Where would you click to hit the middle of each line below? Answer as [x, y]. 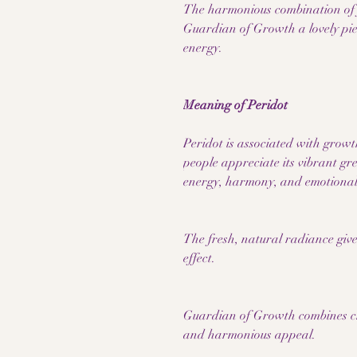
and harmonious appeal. [249, 335]
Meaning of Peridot [235, 105]
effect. [199, 258]
